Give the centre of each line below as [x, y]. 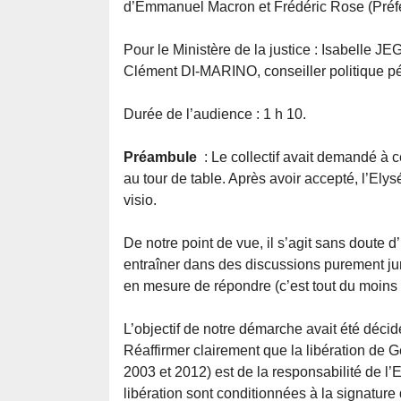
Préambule [162, 158]
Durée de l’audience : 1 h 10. [215, 115]
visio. [140, 200]
